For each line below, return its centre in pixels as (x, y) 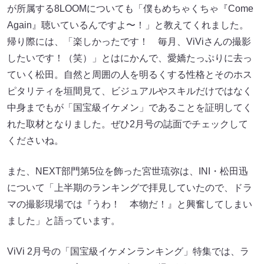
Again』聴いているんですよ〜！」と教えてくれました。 (128, 25)
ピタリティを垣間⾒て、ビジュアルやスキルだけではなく (130, 91)
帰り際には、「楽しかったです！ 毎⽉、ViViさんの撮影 (129, 42)
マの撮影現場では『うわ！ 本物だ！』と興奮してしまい (130, 204)
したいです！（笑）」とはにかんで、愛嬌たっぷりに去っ (130, 58)
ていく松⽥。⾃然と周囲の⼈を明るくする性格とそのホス (130, 75)
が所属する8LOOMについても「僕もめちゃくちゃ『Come (130, 9)
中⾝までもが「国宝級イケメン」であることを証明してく (130, 108)
